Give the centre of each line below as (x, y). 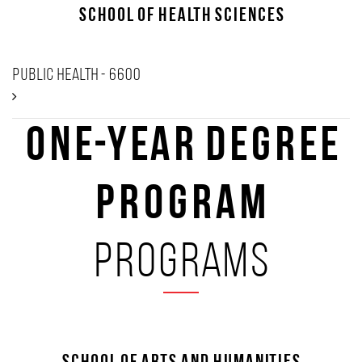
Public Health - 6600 (76, 76)
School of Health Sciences (181, 16)
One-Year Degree (181, 148)
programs (181, 264)
